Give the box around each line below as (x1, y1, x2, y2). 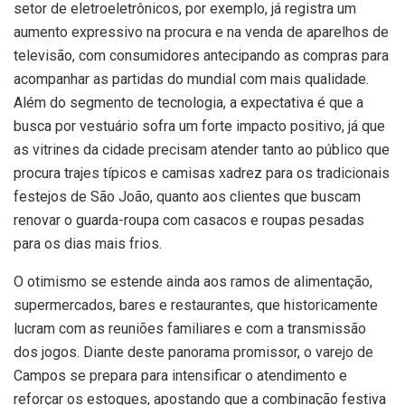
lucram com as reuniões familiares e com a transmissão (14, 319, 366, 337)
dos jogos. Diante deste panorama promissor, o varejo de (14, 343, 373, 361)
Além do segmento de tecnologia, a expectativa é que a (14, 93, 363, 111)
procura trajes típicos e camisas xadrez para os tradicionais (14, 164, 390, 182)
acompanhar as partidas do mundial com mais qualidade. (14, 70, 369, 88)
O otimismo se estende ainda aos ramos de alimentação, (14, 272, 372, 290)
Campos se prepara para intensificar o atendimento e (14, 366, 347, 384)
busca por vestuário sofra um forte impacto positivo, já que (14, 117, 385, 135)
